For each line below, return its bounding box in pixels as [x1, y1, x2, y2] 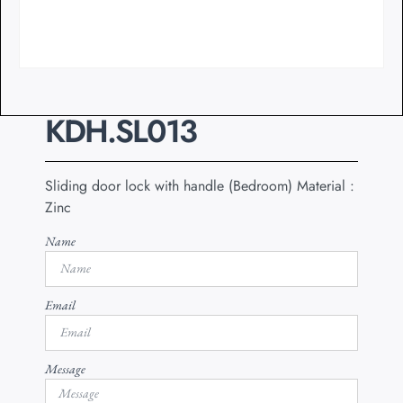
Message [45, 360, 85, 377]
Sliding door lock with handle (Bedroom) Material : [45, 175, 354, 197]
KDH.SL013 [45, 109, 196, 155]
